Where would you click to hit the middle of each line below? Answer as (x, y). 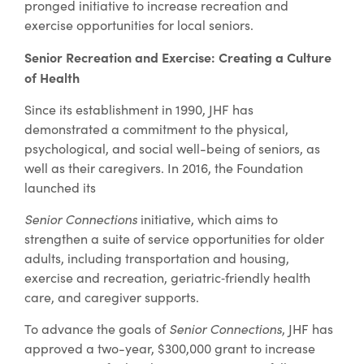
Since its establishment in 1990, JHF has (139, 109)
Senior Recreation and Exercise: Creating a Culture (178, 56)
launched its (60, 187)
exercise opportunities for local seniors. (139, 24)
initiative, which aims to (208, 219)
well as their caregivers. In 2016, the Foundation (164, 167)
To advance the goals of (97, 328)
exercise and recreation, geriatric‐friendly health (167, 277)
